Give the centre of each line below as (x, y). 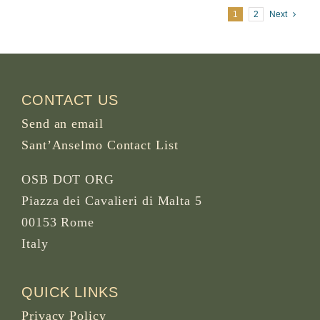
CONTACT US (70, 100)
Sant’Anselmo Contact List (100, 145)
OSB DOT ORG (68, 180)
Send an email (62, 124)
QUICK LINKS (70, 292)
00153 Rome (58, 222)
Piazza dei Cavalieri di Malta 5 (112, 201)
